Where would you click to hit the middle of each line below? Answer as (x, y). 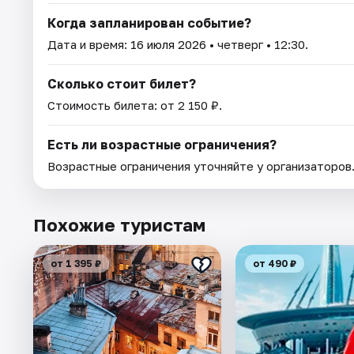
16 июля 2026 (168, 44)
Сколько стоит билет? (122, 83)
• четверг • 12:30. (257, 44)
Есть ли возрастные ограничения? (162, 144)
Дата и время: (89, 44)
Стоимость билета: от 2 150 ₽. (135, 105)
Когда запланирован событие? (149, 23)
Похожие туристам (119, 224)
